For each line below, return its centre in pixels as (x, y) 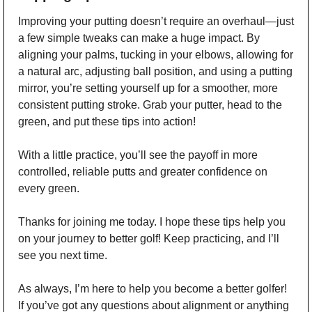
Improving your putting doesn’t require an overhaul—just (156, 21)
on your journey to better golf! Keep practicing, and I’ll (149, 238)
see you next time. (63, 255)
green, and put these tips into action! (107, 121)
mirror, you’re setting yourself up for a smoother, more (148, 88)
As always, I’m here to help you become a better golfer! (153, 288)
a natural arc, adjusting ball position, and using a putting (155, 71)
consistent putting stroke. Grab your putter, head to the (150, 104)
